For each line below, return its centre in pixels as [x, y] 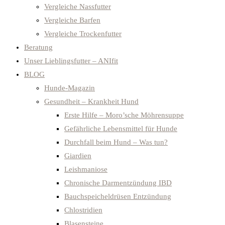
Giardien [78, 156]
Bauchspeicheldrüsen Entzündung [118, 196]
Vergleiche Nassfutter [78, 7]
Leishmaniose [86, 169]
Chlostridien [83, 210]
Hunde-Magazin [70, 88]
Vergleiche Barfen [72, 20]
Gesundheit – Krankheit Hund [91, 101]
